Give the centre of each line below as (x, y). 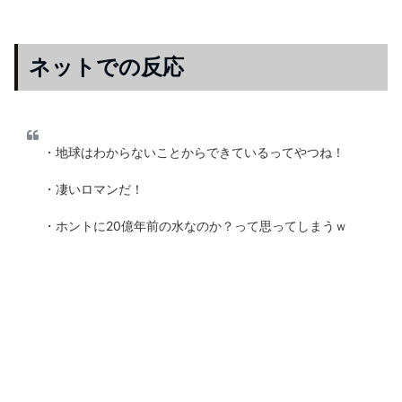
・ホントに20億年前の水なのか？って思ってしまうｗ (195, 226)
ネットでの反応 (106, 67)
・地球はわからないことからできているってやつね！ (194, 153)
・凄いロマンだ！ (93, 189)
